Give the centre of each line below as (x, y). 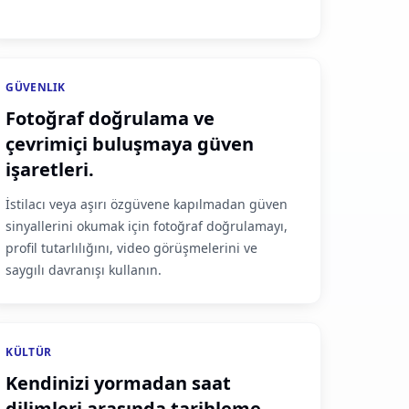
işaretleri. (50, 169)
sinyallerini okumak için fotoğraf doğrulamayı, (147, 226)
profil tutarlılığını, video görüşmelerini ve (132, 248)
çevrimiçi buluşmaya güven (130, 144)
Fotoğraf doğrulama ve (110, 118)
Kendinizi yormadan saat (119, 383)
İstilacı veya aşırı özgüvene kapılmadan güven (147, 204)
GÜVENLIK (36, 87)
